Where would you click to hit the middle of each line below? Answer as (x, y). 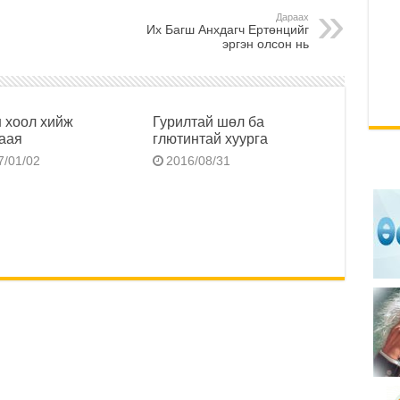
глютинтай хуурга (211, 139)
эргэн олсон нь (265, 44)
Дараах (292, 17)
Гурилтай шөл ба (209, 122)
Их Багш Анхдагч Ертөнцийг (227, 30)
